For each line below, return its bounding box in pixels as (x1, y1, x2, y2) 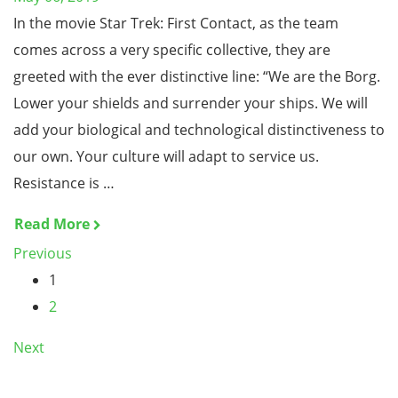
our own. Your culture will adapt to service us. (13, 147, 319, 166)
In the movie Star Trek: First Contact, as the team (13, 13, 338, 33)
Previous (13, 243, 72, 263)
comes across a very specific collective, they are (13, 40, 330, 60)
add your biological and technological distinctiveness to (13, 120, 385, 139)
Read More (14, 214, 90, 234)
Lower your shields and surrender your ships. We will (13, 93, 368, 113)
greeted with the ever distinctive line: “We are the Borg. (13, 67, 380, 86)
